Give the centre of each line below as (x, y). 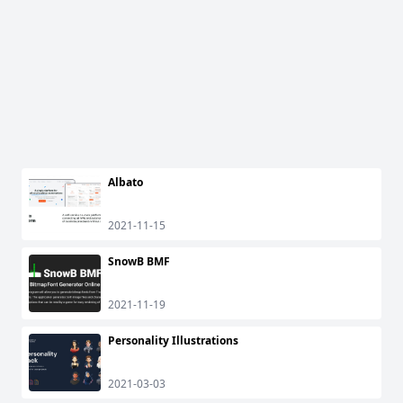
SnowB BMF (139, 262)
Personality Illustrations (173, 341)
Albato (125, 183)
